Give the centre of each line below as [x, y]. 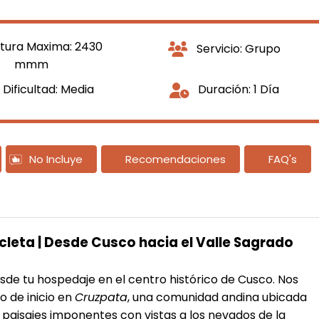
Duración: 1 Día [237, 89]
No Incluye [56, 159]
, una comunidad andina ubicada [217, 297]
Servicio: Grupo [237, 48]
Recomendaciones [175, 159]
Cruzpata [101, 297]
